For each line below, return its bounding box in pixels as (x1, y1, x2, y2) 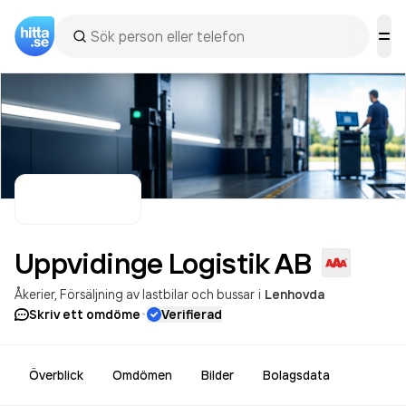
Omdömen (112, 367, 172, 383)
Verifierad (161, 306, 222, 323)
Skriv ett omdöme (29, 306, 140, 323)
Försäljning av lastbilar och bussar (60, 286, 255, 302)
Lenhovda (265, 286, 324, 303)
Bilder (201, 367, 234, 383)
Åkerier (14, 286, 54, 302)
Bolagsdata (263, 367, 330, 383)
